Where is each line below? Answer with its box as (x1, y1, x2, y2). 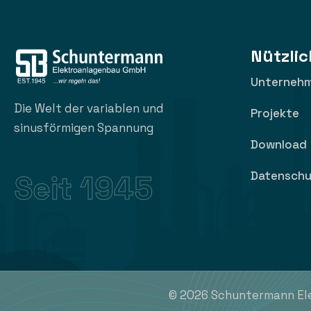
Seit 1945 (14, 168, 153, 208)
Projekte (251, 106, 300, 121)
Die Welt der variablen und (14, 100, 164, 116)
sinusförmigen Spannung (14, 119, 153, 135)
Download (251, 137, 308, 152)
